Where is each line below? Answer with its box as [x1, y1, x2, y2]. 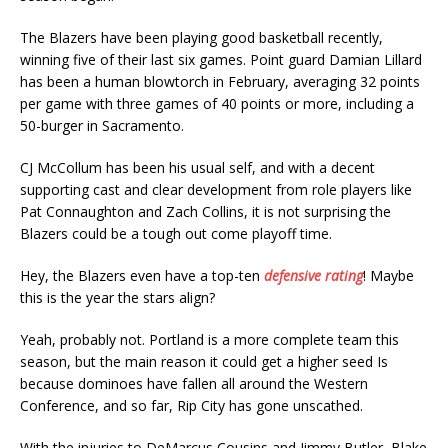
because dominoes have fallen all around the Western [20, 374, 368, 393]
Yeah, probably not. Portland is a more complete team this [20, 330, 399, 349]
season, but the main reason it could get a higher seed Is [20, 352, 388, 371]
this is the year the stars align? [20, 288, 215, 307]
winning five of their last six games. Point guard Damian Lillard [20, 50, 422, 69]
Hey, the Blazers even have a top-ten [20, 266, 264, 285]
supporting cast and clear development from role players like [20, 180, 412, 199]
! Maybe [363, 266, 414, 285]
